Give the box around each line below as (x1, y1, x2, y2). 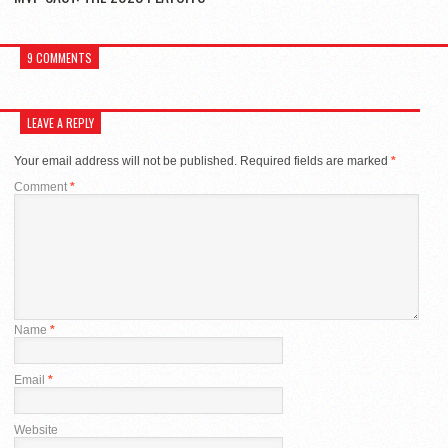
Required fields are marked (240, 153, 391, 168)
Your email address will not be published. (14, 153, 237, 168)
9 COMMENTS (27, 48, 92, 66)
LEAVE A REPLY (27, 113, 94, 131)
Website (14, 422, 58, 437)
